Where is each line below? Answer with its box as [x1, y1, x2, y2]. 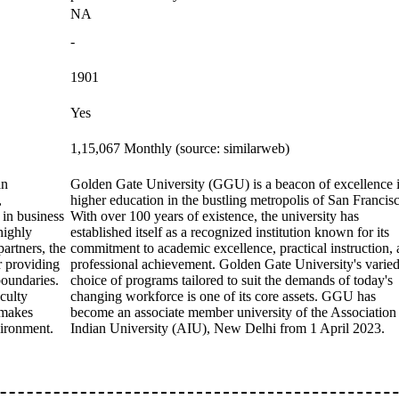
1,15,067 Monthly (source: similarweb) [70, 141, 289, 156]
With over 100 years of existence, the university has [70, 208, 359, 224]
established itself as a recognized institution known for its [70, 224, 389, 240]
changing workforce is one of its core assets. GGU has [70, 289, 376, 304]
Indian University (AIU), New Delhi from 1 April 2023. [70, 321, 385, 336]
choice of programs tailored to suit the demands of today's [70, 273, 393, 288]
